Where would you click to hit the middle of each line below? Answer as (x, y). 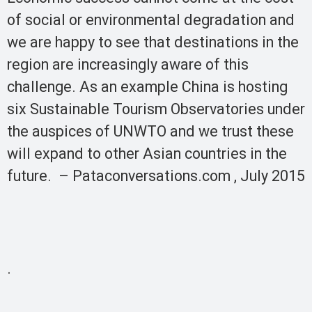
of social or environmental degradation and (151, 20)
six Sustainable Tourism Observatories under (156, 109)
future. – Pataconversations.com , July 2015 (156, 176)
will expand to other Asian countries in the (147, 154)
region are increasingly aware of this (128, 65)
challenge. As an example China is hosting (147, 87)
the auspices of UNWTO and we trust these (150, 132)
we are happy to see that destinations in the (153, 42)
